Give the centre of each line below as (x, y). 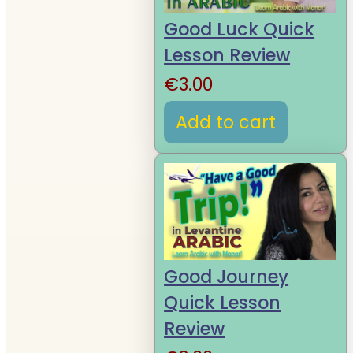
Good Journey (227, 277)
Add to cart (226, 122)
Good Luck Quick (240, 30)
